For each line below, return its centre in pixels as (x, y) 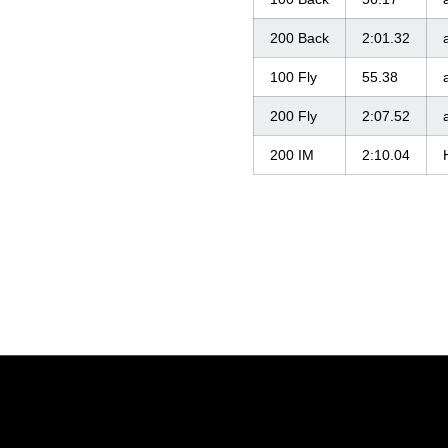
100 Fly (293, 77)
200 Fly (293, 116)
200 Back (299, 38)
